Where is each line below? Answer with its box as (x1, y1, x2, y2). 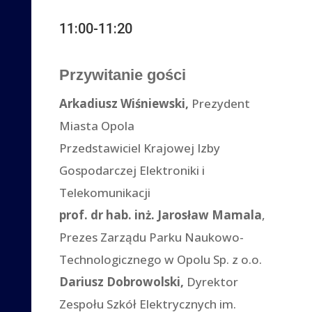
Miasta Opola (59, 117, 135, 134)
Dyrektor (187, 273, 239, 290)
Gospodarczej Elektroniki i (59, 162, 205, 178)
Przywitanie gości (59, 65, 187, 84)
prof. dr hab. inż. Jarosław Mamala (59, 206, 263, 223)
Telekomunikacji (59, 184, 151, 201)
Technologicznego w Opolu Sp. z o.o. (59, 251, 263, 267)
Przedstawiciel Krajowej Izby (59, 139, 221, 156)
